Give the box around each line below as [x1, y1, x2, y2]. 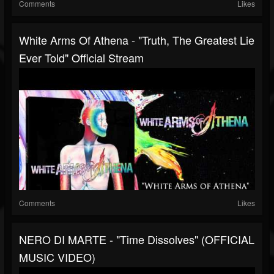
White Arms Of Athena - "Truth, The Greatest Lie [19, 32, 254, 48]
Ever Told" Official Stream [19, 50, 144, 66]
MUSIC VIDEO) [19, 249, 95, 265]
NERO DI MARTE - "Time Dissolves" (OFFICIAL [19, 231, 254, 248]
